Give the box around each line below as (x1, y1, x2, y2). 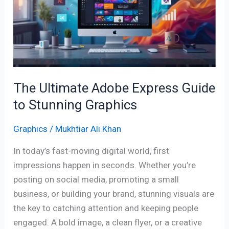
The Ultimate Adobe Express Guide (13, 80, 216, 96)
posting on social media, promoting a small (13, 174, 179, 185)
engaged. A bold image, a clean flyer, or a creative (13, 217, 202, 228)
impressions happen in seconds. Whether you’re (13, 160, 196, 171)
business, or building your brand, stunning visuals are (13, 189, 215, 199)
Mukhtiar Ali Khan (55, 124, 122, 134)
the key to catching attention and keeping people (13, 203, 199, 214)
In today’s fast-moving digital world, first (13, 146, 170, 156)
